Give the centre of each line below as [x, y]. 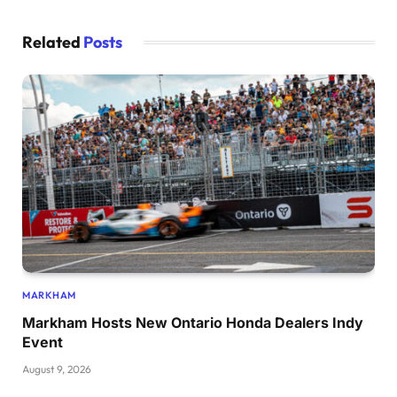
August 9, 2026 [57, 370]
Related [53, 43]
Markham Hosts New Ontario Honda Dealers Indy [193, 323]
